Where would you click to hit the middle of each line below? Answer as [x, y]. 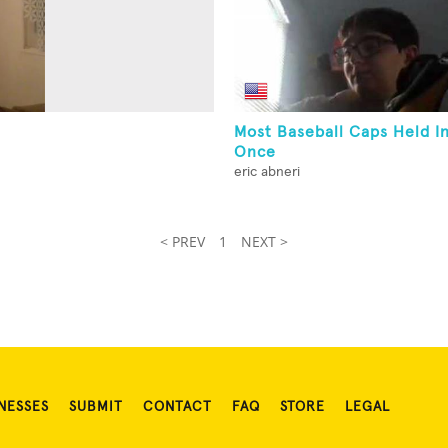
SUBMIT [96, 407]
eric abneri [267, 172]
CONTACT [177, 407]
